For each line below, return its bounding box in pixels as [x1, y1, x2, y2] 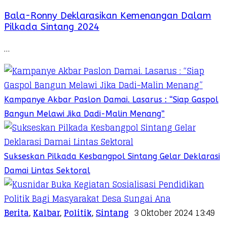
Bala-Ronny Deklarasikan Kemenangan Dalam [4, 10, 211, 21]
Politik [64, 206, 92, 220]
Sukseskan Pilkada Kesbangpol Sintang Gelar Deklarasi [4, 152, 220, 162]
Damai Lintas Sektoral [4, 166, 90, 176]
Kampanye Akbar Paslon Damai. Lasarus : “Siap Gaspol [4, 95, 218, 105]
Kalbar [33, 206, 60, 220]
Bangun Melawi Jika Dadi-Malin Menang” [4, 109, 165, 119]
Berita [4, 206, 29, 220]
